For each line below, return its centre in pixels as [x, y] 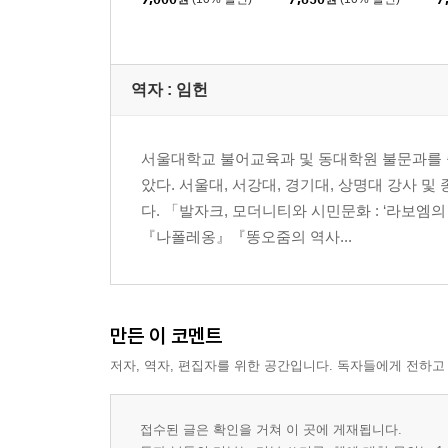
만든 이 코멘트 [166, 336]
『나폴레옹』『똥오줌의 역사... [246, 237]
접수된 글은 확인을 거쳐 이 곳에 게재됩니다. [271, 430]
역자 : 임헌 [169, 90]
